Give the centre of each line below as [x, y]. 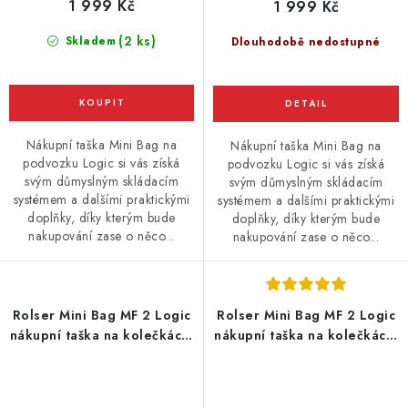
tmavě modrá [102, 355]
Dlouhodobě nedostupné [306, 42]
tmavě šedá [306, 355]
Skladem [89, 41]
